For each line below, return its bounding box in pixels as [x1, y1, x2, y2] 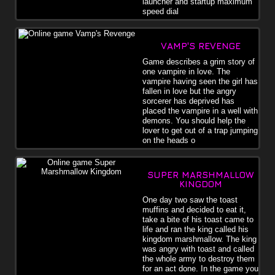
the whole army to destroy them [142, 254, 255, 263]
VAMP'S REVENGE [160, 40, 241, 51]
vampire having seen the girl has [142, 76, 258, 86]
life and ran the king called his [142, 224, 249, 234]
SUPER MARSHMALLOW [147, 169, 254, 180]
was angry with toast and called [142, 244, 254, 254]
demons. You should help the [142, 115, 246, 125]
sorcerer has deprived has [142, 96, 234, 106]
